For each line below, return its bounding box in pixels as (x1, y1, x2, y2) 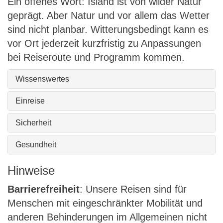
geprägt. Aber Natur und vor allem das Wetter (7, 10, 210, 21)
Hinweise (7, 164, 55, 177)
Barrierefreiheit (7, 184, 80, 195)
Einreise (15, 97, 45, 105)
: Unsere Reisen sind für (80, 184, 187, 195)
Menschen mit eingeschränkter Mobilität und (7, 198, 203, 209)
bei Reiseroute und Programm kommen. (7, 52, 185, 63)
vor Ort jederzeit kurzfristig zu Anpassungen (7, 38, 201, 49)
